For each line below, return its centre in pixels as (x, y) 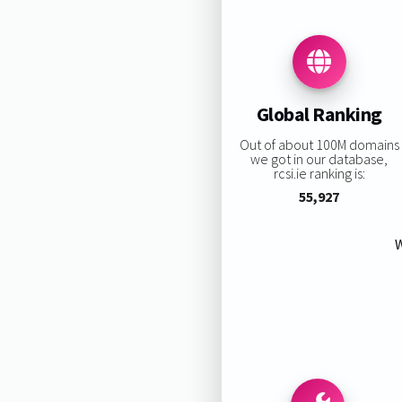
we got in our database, (319, 158)
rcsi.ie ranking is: (319, 173)
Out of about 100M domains (319, 144)
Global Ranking (319, 114)
